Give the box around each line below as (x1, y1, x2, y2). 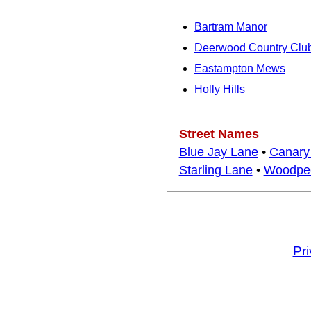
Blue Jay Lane (178, 144, 258, 159)
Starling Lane (178, 162, 253, 177)
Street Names (178, 126, 259, 141)
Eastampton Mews (194, 62, 285, 74)
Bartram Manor (194, 20, 267, 33)
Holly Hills (194, 83, 245, 95)
